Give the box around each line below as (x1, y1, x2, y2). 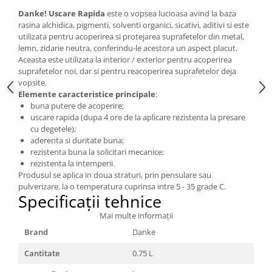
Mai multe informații (99, 210, 173, 221)
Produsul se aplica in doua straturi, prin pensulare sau (18, 169, 211, 180)
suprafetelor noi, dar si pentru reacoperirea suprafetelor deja (18, 66, 236, 76)
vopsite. (18, 77, 47, 88)
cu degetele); (30, 123, 76, 134)
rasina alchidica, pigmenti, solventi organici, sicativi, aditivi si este (18, 19, 249, 30)
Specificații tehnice (18, 190, 161, 212)
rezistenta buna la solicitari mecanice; (30, 146, 164, 157)
